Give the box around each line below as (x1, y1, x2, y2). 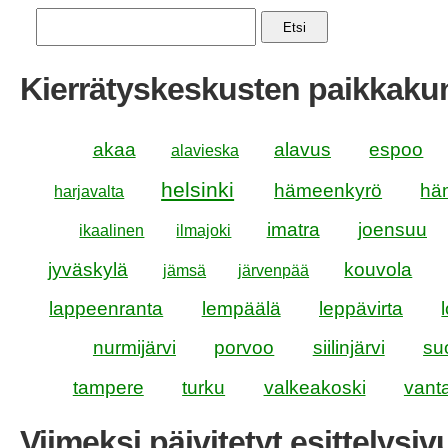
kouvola (344, 258, 413, 280)
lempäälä (201, 297, 281, 319)
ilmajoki (176, 222, 232, 240)
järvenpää (238, 261, 310, 279)
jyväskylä (47, 258, 128, 280)
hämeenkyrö (274, 179, 383, 201)
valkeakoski (263, 376, 366, 398)
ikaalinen (79, 222, 145, 240)
